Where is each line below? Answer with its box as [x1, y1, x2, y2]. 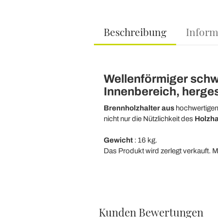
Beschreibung [103, 24, 166, 38]
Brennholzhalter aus [103, 104, 174, 112]
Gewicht [103, 136, 133, 144]
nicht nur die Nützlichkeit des [103, 114, 195, 123]
